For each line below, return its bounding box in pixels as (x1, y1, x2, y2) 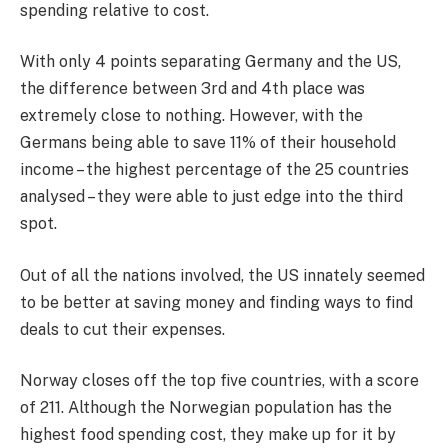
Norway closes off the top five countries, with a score (20, 371, 419, 391)
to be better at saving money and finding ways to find (20, 292, 413, 312)
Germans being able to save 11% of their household (20, 133, 396, 153)
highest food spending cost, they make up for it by (20, 425, 396, 445)
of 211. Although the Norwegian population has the (20, 398, 392, 418)
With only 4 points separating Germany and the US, (20, 52, 401, 72)
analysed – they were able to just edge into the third (20, 187, 403, 207)
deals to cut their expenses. (20, 319, 225, 339)
